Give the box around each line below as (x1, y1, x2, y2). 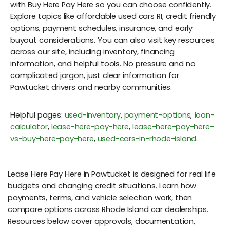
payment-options (124, 109, 191, 120)
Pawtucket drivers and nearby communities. (10, 82, 172, 92)
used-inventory (64, 109, 121, 120)
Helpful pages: (10, 109, 65, 120)
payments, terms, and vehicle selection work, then (8, 192, 193, 203)
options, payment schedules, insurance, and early (10, 23, 193, 33)
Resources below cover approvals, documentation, (8, 216, 195, 226)
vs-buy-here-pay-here (10, 133, 94, 144)
